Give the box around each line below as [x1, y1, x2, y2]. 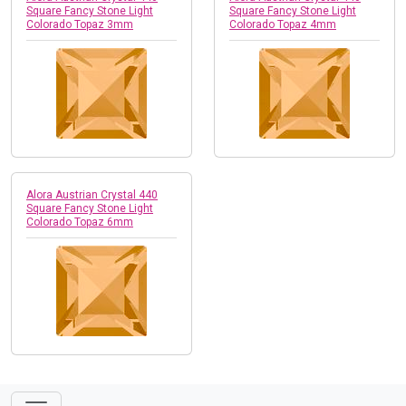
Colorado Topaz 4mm [229, 17, 336, 31]
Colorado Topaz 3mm [26, 17, 133, 31]
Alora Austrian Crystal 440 [26, 188, 158, 201]
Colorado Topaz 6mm [26, 215, 133, 228]
